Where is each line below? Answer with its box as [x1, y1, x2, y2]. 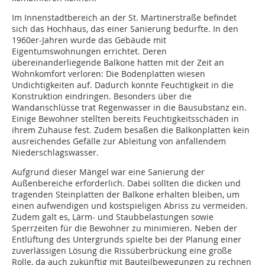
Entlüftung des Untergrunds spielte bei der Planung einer [12, 234, 241, 245]
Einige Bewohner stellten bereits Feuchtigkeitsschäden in [12, 113, 239, 125]
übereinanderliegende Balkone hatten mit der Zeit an [12, 57, 224, 69]
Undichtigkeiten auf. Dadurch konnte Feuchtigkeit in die [12, 79, 234, 91]
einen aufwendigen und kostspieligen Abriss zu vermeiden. [12, 200, 248, 212]
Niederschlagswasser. [12, 147, 99, 159]
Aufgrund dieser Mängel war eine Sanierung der [12, 166, 205, 178]
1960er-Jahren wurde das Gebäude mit [12, 34, 166, 46]
